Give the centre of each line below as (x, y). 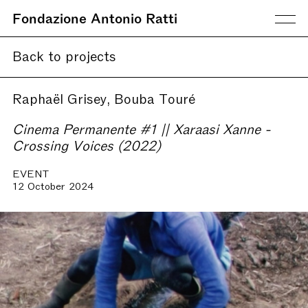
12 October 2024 (53, 185)
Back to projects (64, 55)
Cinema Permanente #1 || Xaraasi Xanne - (141, 128)
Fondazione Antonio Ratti (95, 17)
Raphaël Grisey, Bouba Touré (104, 98)
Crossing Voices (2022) (87, 144)
